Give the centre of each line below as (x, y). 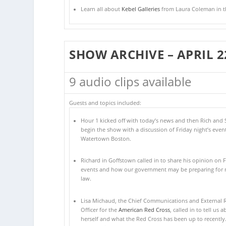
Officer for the (99, 210)
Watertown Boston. (106, 139)
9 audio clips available (130, 81)
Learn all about (101, 9)
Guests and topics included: (105, 103)
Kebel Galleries (140, 9)
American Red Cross (144, 210)
